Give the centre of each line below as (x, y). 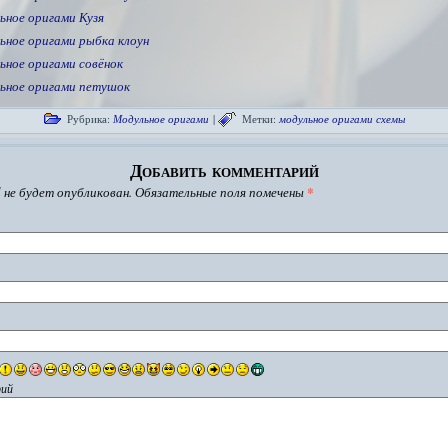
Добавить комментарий (224, 170)
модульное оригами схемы (341, 118)
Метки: (258, 118)
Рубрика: (88, 118)
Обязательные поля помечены (219, 192)
